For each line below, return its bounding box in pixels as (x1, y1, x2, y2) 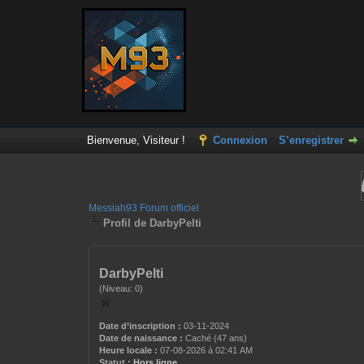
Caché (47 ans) (183, 333, 248, 343)
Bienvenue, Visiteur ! (86, 134, 188, 146)
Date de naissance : (99, 333, 184, 343)
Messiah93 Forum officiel (89, 202, 200, 214)
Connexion (212, 134, 267, 146)
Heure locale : (99, 345, 158, 355)
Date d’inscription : (99, 321, 182, 331)
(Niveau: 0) (99, 284, 144, 293)
